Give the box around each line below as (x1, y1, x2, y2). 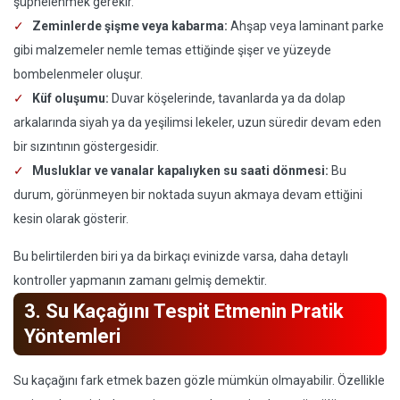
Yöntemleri (24, 325, 121, 347)
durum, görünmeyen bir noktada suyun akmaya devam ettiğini (13, 187, 362, 202)
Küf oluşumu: (32, 91, 109, 105)
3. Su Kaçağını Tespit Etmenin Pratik (24, 300, 344, 322)
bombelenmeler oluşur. (13, 67, 143, 81)
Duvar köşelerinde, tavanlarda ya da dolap (109, 91, 346, 105)
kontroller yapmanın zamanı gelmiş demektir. (13, 273, 267, 287)
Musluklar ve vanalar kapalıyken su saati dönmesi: (32, 163, 329, 178)
